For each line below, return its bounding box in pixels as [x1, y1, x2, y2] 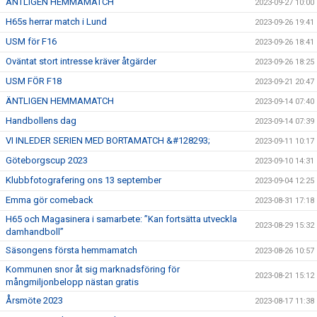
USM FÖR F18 [6, 76, 62, 86]
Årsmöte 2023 [6, 295, 63, 306]
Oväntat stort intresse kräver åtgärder [6, 56, 156, 67]
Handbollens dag [6, 115, 76, 126]
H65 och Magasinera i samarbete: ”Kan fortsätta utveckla [6, 214, 237, 224]
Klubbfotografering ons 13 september [6, 175, 161, 185]
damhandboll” [6, 226, 64, 237]
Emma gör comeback [6, 195, 93, 205]
